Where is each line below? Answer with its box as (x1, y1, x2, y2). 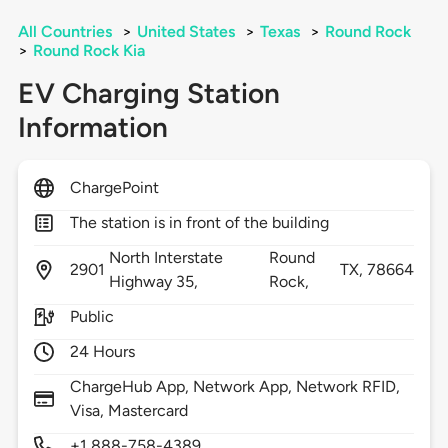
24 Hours (69, 342, 136, 362)
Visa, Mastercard (69, 401, 189, 421)
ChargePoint (69, 178, 160, 198)
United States (136, 22, 235, 42)
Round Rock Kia (32, 41, 145, 61)
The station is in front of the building (69, 213, 330, 233)
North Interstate (108, 248, 224, 268)
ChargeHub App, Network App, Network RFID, (69, 377, 401, 397)
